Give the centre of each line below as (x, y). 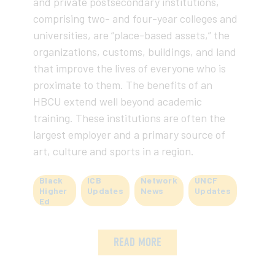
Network (159, 180)
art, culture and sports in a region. (114, 151)
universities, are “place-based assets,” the (131, 35)
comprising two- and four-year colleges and (135, 18)
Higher (53, 190)
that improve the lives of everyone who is (130, 68)
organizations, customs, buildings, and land (135, 51)
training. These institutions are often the (129, 118)
